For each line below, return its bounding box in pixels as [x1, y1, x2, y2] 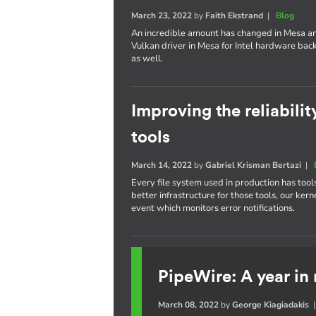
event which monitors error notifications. [131, 202, 296, 214]
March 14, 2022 [131, 159, 193, 171]
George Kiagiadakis [232, 298, 310, 310]
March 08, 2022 [158, 298, 219, 310]
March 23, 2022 [131, 10, 193, 21]
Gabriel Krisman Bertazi [205, 159, 302, 171]
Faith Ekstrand [205, 10, 264, 21]
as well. [131, 52, 164, 65]
